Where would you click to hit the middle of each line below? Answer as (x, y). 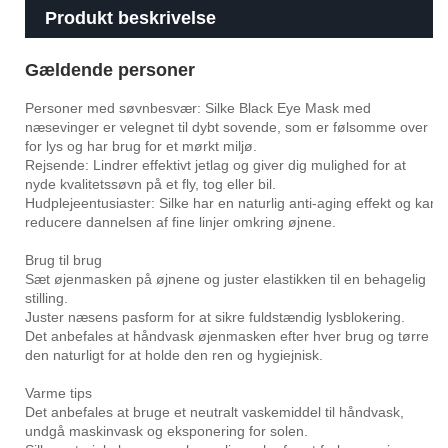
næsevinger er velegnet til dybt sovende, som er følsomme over (226, 127)
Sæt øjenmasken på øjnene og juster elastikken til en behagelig (225, 279)
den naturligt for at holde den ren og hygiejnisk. (174, 355)
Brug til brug (63, 260)
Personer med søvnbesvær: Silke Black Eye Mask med (198, 108)
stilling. (46, 298)
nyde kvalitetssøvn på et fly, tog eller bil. (150, 184)
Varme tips (58, 393)
